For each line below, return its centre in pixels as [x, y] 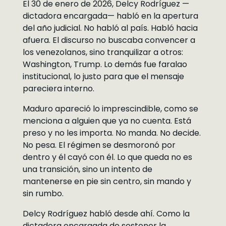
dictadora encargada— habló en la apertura [110, 16]
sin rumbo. [43, 193]
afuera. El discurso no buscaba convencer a [109, 40]
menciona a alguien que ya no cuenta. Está [107, 121]
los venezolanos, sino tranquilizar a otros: [103, 52]
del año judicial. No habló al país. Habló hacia [110, 28]
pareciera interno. [58, 89]
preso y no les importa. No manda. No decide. [111, 133]
